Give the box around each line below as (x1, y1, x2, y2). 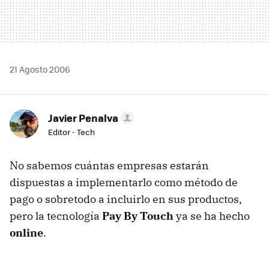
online (10, 226, 43, 240)
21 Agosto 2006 (10, 63, 70, 75)
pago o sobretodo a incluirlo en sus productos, (10, 192, 242, 206)
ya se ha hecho (174, 209, 250, 223)
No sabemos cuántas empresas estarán (10, 159, 209, 172)
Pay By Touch (102, 209, 174, 223)
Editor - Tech (48, 126, 95, 138)
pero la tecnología (10, 209, 102, 223)
